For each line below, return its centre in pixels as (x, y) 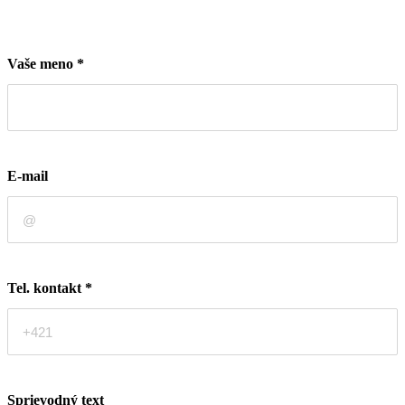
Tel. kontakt (46, 288)
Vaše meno (42, 64)
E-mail (28, 176)
